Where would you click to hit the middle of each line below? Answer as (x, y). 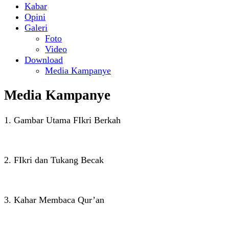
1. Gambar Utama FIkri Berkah (62, 120)
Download (44, 60)
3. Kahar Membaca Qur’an (54, 200)
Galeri (36, 28)
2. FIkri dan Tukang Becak (54, 160)
